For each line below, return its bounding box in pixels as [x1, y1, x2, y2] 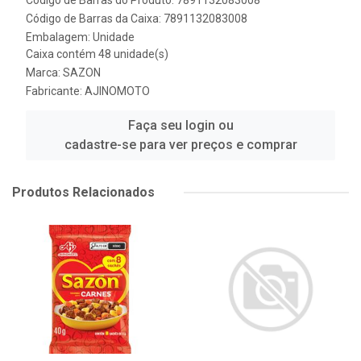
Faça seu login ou [127, 118, 234, 133]
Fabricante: [26, 85, 85, 98]
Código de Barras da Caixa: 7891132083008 [26, 12, 247, 25]
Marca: [26, 66, 63, 79]
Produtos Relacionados [12, 185, 155, 200]
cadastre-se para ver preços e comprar [64, 137, 297, 152]
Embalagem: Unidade [26, 31, 135, 44]
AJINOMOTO [85, 85, 150, 98]
